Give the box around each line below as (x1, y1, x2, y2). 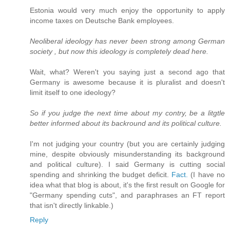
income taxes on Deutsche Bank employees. (30, 16, 174, 25)
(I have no (188, 170, 225, 179)
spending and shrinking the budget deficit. (30, 170, 171, 179)
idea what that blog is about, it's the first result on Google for (30, 181, 225, 189)
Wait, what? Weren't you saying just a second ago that (30, 68, 225, 76)
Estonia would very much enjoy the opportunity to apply (30, 6, 225, 15)
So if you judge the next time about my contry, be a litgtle (30, 109, 225, 118)
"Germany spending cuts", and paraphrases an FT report (30, 191, 225, 200)
